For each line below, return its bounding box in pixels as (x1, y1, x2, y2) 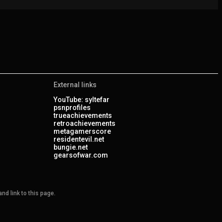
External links (54, 81, 97, 89)
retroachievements (54, 119, 115, 127)
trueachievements (54, 111, 112, 119)
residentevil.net (54, 135, 104, 143)
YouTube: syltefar (54, 96, 110, 104)
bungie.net (54, 143, 88, 151)
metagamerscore (54, 127, 111, 135)
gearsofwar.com (54, 151, 108, 159)
